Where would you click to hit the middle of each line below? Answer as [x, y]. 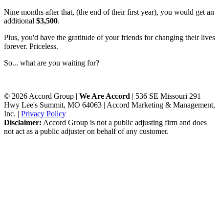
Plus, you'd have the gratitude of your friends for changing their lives [109, 38]
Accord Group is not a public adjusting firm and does [124, 123]
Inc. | [12, 114]
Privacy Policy [44, 114]
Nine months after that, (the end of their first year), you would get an [109, 12]
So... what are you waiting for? [52, 63]
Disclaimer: [23, 123]
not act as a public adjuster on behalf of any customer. [86, 131]
